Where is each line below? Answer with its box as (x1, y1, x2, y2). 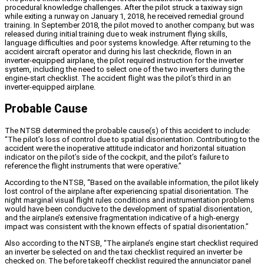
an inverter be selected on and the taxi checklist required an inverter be (5, 247, 242, 257)
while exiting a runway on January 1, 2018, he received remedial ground (5, 12, 244, 21)
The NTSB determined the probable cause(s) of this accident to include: (5, 126, 250, 136)
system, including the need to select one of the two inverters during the (5, 65, 245, 74)
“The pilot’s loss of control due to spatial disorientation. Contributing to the (5, 135, 259, 144)
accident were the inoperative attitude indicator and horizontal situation (5, 144, 246, 153)
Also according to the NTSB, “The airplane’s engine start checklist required (5, 239, 258, 248)
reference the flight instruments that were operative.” (5, 161, 181, 171)
